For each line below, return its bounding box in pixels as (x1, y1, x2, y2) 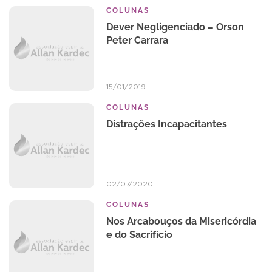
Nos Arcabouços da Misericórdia (106, 216, 256, 227)
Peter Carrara (106, 35, 168, 46)
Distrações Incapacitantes (106, 118, 227, 130)
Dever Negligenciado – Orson (106, 21, 244, 33)
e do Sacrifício (106, 229, 172, 240)
